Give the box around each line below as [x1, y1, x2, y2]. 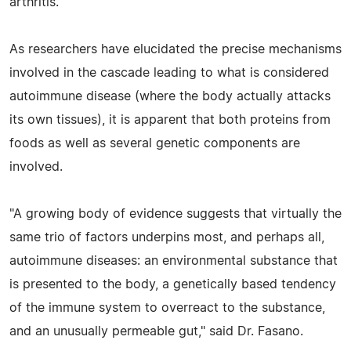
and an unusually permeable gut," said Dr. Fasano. [9, 324, 303, 338]
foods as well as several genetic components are [9, 136, 300, 150]
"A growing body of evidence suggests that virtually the [9, 207, 342, 220]
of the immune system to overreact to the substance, [9, 301, 325, 314]
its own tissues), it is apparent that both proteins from [9, 113, 331, 126]
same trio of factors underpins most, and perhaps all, [9, 230, 324, 244]
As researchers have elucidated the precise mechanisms [9, 42, 342, 56]
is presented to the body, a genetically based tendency [9, 277, 336, 291]
